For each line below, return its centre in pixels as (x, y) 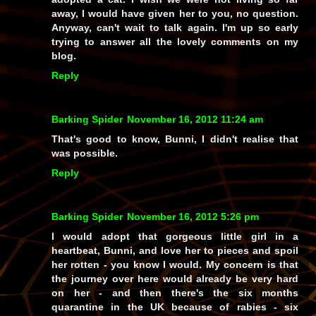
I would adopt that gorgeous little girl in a (175, 236)
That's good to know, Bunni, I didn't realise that (175, 139)
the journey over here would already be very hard (175, 278)
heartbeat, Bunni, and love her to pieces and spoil (175, 250)
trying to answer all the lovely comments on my (175, 41)
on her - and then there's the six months (175, 292)
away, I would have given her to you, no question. (175, 13)
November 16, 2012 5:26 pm (193, 216)
